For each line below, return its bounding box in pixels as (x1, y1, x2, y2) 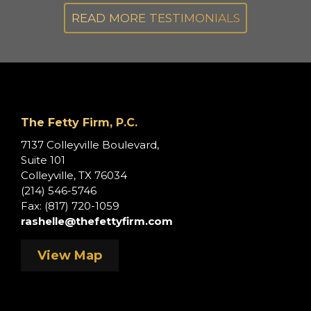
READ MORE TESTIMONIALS (71, 10, 240, 25)
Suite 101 (21, 153, 65, 167)
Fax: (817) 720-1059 (21, 199, 119, 213)
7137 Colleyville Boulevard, (21, 138, 159, 152)
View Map (37, 248, 102, 264)
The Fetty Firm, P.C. (21, 116, 137, 130)
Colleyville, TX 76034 (21, 169, 127, 183)
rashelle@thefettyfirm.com (21, 215, 173, 228)
